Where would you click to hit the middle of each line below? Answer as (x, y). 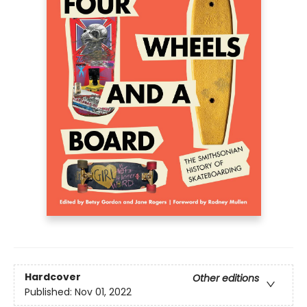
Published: (50, 292)
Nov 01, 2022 (103, 292)
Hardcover (53, 277)
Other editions (226, 279)
